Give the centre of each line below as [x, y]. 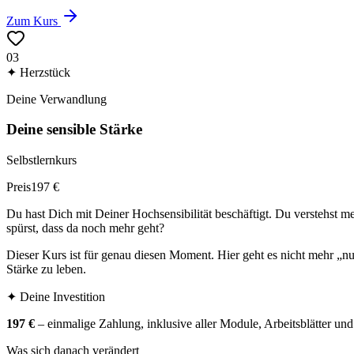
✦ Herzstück [38, 72]
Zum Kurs [32, 21]
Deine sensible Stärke [74, 130]
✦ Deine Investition [56, 296]
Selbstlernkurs [41, 160]
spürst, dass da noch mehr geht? [85, 228]
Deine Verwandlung [56, 99]
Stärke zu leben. [46, 269]
